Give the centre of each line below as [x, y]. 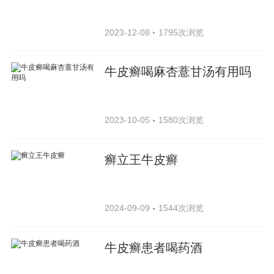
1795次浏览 [181, 32]
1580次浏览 [181, 120]
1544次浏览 [181, 208]
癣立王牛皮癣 [142, 160]
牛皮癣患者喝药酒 [154, 247]
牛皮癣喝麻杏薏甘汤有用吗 [178, 72]
